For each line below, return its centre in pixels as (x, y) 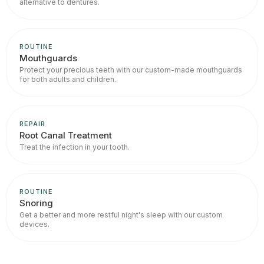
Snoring (36, 203)
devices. (34, 224)
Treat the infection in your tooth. (75, 147)
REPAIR (32, 123)
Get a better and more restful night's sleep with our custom (121, 214)
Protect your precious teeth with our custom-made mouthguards (131, 70)
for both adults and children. (68, 79)
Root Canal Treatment (66, 135)
